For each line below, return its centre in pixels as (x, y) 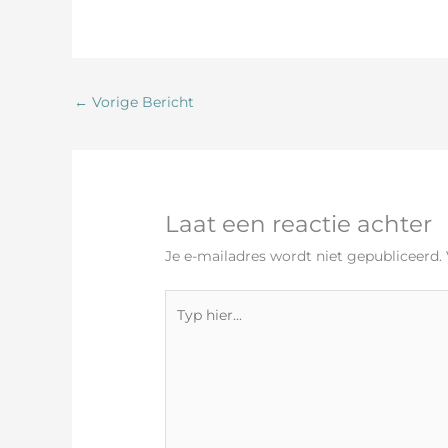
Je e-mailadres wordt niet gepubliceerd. (304, 256)
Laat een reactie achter (299, 224)
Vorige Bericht (141, 101)
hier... (182, 328)
